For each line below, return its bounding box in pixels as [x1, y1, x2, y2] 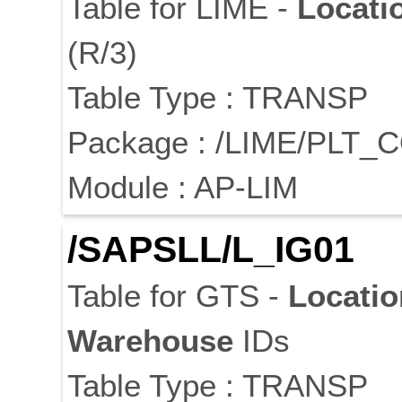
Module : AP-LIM [67, 170, 298, 205]
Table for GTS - [67, 278, 288, 314]
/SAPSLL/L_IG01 [67, 229, 354, 271]
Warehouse [67, 323, 233, 359]
